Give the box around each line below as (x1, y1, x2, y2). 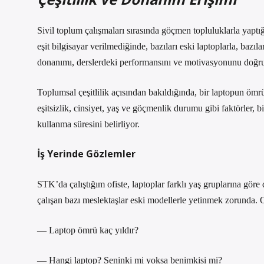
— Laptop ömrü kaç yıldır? (37, 225, 138, 235)
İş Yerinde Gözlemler (37, 147, 136, 160)
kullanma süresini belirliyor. (37, 119, 140, 129)
